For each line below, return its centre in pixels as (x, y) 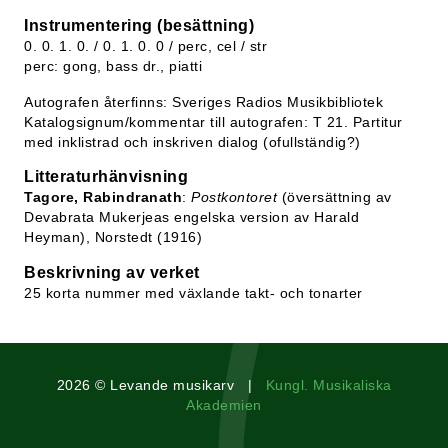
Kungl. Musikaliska (328, 385)
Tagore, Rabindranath (103, 197)
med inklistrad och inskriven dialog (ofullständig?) (192, 142)
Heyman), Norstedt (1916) (113, 237)
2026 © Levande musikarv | (161, 385)
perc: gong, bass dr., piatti (113, 66)
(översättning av (334, 197)
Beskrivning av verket (112, 272)
